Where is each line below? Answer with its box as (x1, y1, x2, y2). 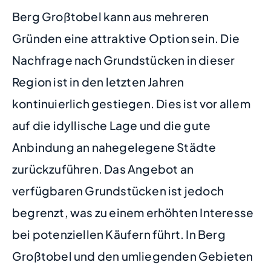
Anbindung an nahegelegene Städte (12, 139, 217, 154)
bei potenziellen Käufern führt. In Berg (12, 226, 226, 241)
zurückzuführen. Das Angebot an (12, 161, 194, 176)
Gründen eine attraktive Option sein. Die (12, 30, 240, 45)
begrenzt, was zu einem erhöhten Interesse (12, 204, 254, 220)
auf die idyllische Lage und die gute (12, 117, 211, 132)
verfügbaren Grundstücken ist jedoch (12, 183, 224, 198)
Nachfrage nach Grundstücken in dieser (12, 52, 235, 67)
